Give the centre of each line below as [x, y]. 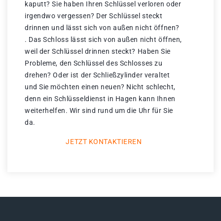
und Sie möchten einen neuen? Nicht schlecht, [100, 87]
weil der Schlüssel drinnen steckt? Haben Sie [98, 52]
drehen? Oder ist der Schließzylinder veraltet [97, 75]
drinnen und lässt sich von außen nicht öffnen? [102, 28]
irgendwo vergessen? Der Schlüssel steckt [94, 16]
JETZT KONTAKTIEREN [104, 142]
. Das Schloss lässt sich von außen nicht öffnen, [103, 40]
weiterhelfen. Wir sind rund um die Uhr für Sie [99, 111]
